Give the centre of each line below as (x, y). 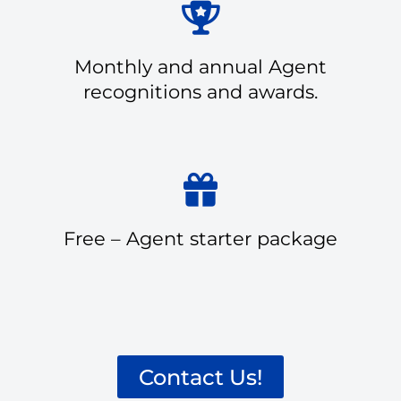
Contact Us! (200, 376)
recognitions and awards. (200, 91)
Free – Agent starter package (200, 238)
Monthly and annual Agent (200, 66)
